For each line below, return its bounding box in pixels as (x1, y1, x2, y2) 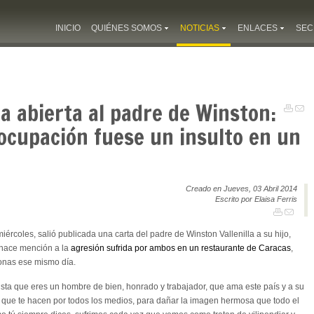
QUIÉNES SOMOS (91, 23, 162, 33)
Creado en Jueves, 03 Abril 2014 (186, 184, 297, 193)
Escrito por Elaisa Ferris (215, 194, 297, 203)
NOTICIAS (180, 23, 219, 33)
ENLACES (238, 23, 278, 33)
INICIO (55, 23, 81, 33)
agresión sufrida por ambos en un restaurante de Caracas (71, 243, 291, 253)
